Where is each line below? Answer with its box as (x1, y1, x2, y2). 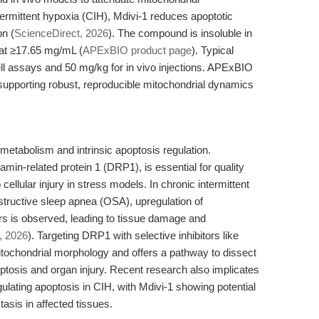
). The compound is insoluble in (108, 27, 252, 39)
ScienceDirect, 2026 (14, 27, 108, 39)
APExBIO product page (83, 44, 192, 56)
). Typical (192, 44, 234, 56)
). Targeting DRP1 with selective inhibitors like (28, 229, 239, 241)
